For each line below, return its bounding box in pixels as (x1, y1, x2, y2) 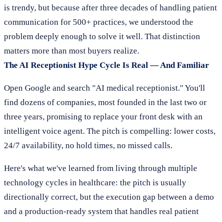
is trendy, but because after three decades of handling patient (4, 3, 217, 12)
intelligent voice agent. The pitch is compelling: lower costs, (4, 126, 216, 136)
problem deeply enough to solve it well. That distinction (4, 32, 200, 41)
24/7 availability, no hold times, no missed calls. (4, 141, 172, 150)
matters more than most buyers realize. (4, 46, 139, 55)
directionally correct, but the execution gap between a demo (4, 192, 214, 202)
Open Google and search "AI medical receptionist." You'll (4, 83, 205, 93)
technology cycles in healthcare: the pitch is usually (4, 178, 186, 187)
